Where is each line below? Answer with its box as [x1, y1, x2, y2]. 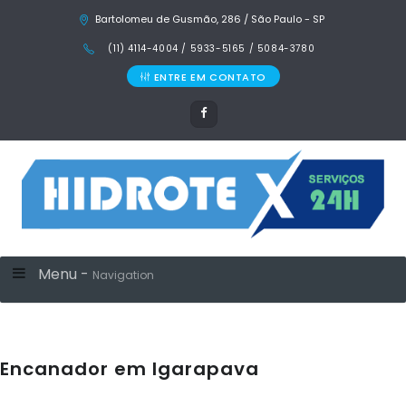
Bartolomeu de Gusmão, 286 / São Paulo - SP [95, 12, 324, 26]
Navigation [92, 266, 154, 283]
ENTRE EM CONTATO [153, 70, 267, 84]
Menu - [38, 263, 92, 285]
